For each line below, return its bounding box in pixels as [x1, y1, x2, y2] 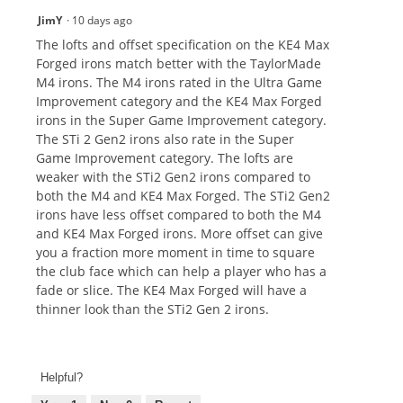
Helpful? [40, 370, 83, 384]
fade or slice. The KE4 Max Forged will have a [36, 282, 307, 300]
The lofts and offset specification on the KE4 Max [36, 36, 329, 54]
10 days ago [72, 13, 138, 29]
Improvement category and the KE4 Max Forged [36, 93, 322, 111]
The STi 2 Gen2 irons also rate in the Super [36, 130, 294, 148]
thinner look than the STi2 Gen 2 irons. [36, 300, 269, 318]
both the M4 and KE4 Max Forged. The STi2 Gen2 [36, 187, 330, 205]
